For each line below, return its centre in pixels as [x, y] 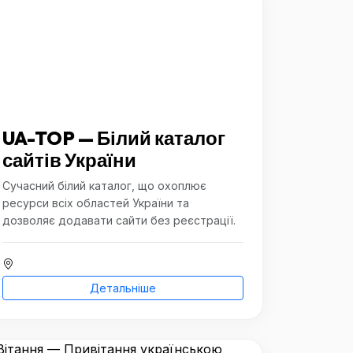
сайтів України [69, 160]
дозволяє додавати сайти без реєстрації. [119, 220]
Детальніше [123, 288]
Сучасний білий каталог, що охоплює [104, 186]
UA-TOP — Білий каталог [114, 138]
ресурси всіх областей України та [96, 203]
